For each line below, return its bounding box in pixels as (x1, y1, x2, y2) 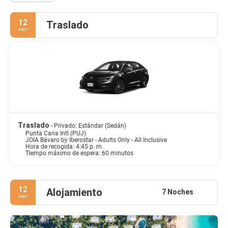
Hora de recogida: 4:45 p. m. (25, 142, 103, 150)
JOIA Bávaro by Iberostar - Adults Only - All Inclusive (25, 136, 167, 144)
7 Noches (161, 188, 193, 196)
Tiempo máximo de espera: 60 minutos (25, 149, 133, 157)
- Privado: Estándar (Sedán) (51, 122, 126, 129)
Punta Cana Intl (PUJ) (25, 129, 86, 137)
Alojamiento (46, 186, 102, 198)
